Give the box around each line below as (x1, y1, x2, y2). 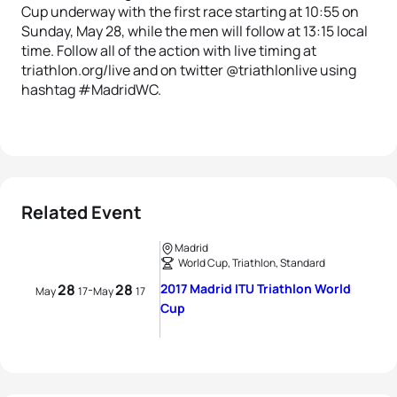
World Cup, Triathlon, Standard (178, 255, 325, 270)
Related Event (21, 200, 142, 224)
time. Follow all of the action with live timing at (21, 41, 316, 60)
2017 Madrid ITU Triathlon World (160, 280, 351, 297)
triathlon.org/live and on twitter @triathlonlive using (21, 60, 356, 80)
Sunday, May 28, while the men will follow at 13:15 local (21, 21, 368, 41)
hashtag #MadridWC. (21, 80, 161, 99)
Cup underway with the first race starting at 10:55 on (21, 2, 359, 21)
